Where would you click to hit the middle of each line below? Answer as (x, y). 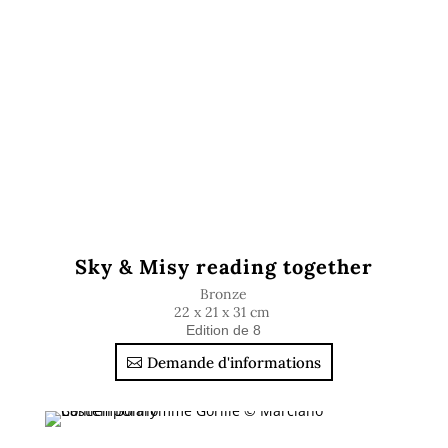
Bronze (224, 294)
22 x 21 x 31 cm (223, 312)
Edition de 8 (224, 330)
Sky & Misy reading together (223, 266)
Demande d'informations (233, 362)
